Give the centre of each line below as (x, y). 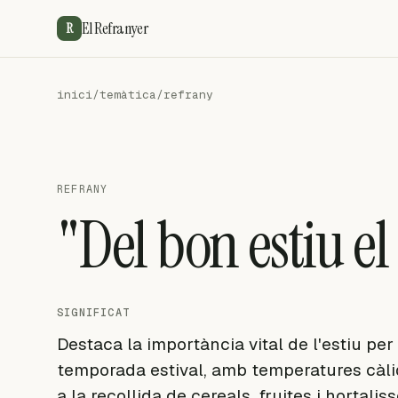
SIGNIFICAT (93, 313)
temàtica (128, 95)
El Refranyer (115, 28)
